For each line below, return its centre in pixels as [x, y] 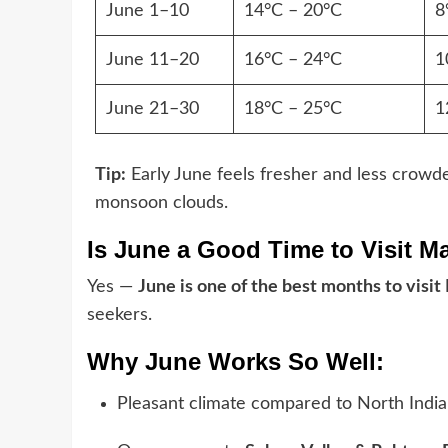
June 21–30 [152, 108]
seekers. [119, 314]
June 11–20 [152, 59]
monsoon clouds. [161, 202]
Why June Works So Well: [235, 361]
